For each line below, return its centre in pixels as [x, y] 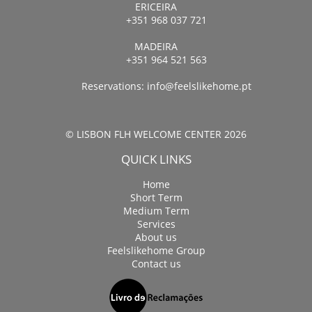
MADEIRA [156, 47]
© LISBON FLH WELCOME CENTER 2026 [156, 134]
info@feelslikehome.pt [199, 86]
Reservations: [114, 86]
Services [156, 224]
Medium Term [156, 211]
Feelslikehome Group [156, 251]
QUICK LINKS [156, 159]
